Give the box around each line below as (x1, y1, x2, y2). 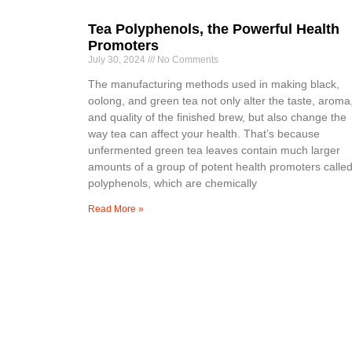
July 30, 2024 (88, 53, 148, 65)
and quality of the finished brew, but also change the (88, 110, 346, 123)
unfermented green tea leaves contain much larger (88, 143, 340, 156)
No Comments (155, 53, 218, 65)
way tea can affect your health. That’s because (88, 126, 320, 140)
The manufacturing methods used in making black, (88, 77, 339, 90)
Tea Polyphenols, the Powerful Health (88, 20, 339, 37)
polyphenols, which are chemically (88, 176, 257, 189)
